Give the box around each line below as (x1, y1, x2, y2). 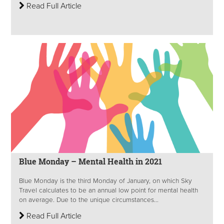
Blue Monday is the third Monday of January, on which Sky (19, 177, 192, 185)
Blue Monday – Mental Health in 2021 (19, 156, 162, 167)
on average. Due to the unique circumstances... (19, 196, 158, 204)
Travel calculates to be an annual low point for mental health (19, 186, 198, 195)
